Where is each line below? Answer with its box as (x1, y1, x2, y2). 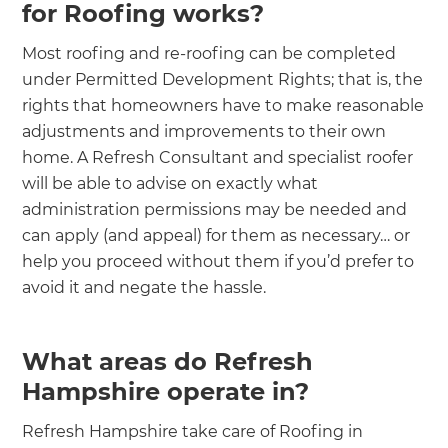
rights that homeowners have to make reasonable (22, 95, 425, 115)
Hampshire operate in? (22, 376, 310, 406)
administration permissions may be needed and (22, 199, 408, 219)
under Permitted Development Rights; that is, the (22, 69, 424, 89)
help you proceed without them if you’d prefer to (22, 251, 415, 271)
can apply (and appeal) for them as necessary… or (22, 225, 411, 245)
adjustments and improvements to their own (22, 121, 387, 141)
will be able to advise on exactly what (22, 173, 319, 193)
